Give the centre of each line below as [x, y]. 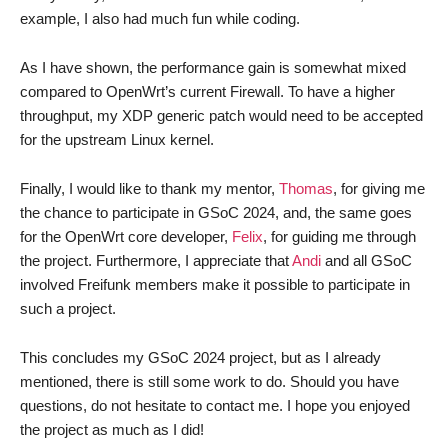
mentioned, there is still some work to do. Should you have [209, 381]
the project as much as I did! [112, 429]
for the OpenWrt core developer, [126, 236]
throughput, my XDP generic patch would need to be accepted [221, 115]
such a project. [68, 308]
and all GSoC [366, 260]
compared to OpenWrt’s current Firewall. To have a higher [207, 91]
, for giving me [379, 188]
